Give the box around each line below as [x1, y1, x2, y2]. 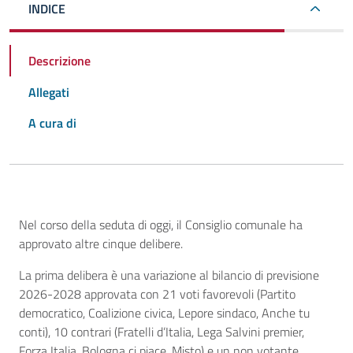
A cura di [28, 113, 76, 133]
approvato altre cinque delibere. [19, 234, 186, 254]
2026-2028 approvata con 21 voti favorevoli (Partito [19, 284, 295, 304]
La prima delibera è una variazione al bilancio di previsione [19, 266, 319, 285]
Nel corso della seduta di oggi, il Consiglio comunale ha [19, 215, 303, 235]
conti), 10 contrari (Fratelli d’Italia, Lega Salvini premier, [19, 322, 304, 342]
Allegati [28, 82, 69, 102]
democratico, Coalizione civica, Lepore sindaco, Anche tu [19, 303, 310, 323]
